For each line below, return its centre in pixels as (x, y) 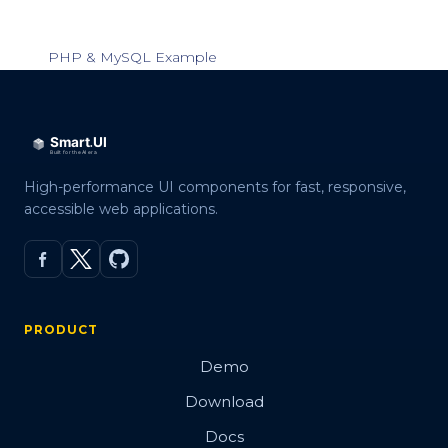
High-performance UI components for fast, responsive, (215, 187)
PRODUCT (61, 329)
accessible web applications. (121, 209)
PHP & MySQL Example (132, 57)
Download (224, 401)
